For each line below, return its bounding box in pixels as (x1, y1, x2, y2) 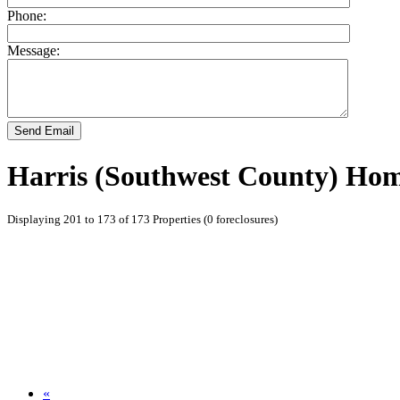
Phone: (7, 8, 46, 24)
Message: (7, 43, 60, 59)
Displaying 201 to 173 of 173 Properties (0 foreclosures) (7, 212, 278, 227)
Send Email (14, 124, 74, 138)
